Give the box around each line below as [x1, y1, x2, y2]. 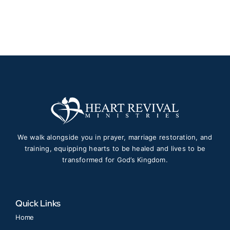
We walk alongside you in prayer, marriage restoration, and [17, 132, 213, 141]
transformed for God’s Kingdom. [62, 155, 168, 164]
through [151, 8, 181, 18]
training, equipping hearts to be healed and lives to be [24, 144, 206, 152]
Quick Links [15, 197, 61, 209]
